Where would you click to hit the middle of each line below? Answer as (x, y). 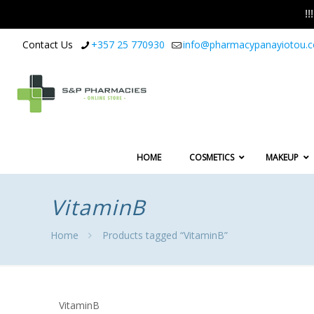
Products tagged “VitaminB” (165, 235)
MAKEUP (282, 158)
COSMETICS (212, 158)
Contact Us (48, 45)
